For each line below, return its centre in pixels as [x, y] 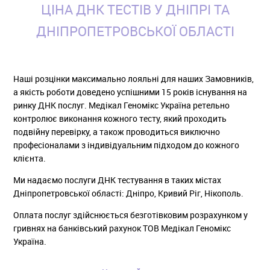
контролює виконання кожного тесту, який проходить [120, 118]
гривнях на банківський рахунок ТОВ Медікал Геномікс [122, 228]
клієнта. [30, 158]
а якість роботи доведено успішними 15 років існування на [130, 92]
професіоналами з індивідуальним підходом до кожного [127, 145]
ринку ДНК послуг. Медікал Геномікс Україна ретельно [122, 105]
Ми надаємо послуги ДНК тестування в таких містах [118, 180]
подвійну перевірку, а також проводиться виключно [117, 131]
